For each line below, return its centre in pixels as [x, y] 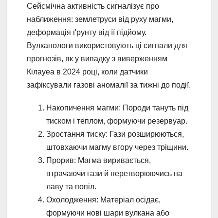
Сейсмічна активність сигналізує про [93, 6]
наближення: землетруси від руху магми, [100, 19]
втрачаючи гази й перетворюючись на [114, 173]
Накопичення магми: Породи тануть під [117, 108]
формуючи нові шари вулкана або [108, 213]
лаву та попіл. [71, 186]
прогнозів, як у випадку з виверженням [97, 58]
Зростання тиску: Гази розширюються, [115, 134]
